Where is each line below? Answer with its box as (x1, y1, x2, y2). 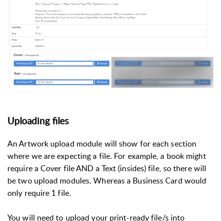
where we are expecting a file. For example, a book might (7, 150, 206, 161)
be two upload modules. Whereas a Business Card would (7, 175, 207, 186)
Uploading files (7, 114, 69, 127)
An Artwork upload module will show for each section (7, 138, 197, 149)
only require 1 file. (7, 187, 71, 198)
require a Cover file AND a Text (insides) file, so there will (7, 162, 207, 174)
